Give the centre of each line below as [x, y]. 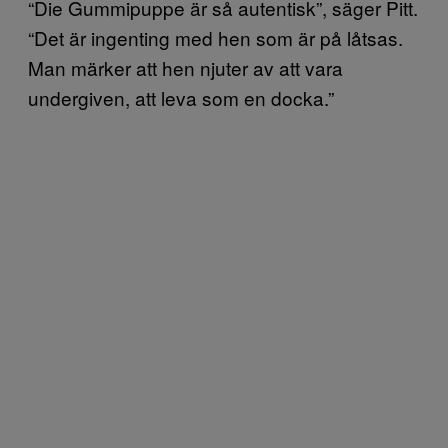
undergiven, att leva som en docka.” [181, 97]
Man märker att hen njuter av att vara [185, 67]
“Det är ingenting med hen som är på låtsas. [215, 37]
